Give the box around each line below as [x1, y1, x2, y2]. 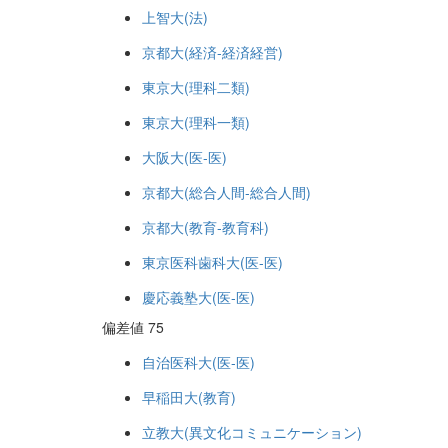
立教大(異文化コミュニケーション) [142, 422, 362, 442]
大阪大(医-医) [142, 147, 227, 167]
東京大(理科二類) [142, 77, 250, 97]
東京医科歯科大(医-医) [142, 252, 283, 272]
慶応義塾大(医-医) [142, 287, 255, 307]
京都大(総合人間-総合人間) [142, 182, 311, 202]
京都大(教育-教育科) [142, 217, 269, 237]
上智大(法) [142, 7, 208, 27]
